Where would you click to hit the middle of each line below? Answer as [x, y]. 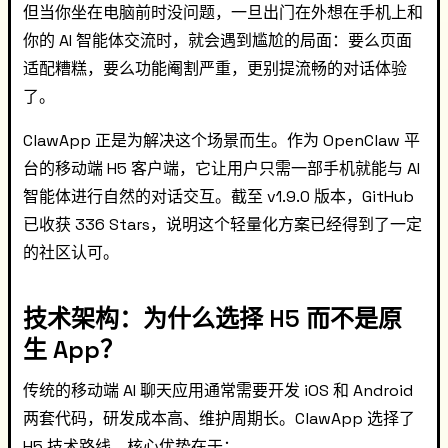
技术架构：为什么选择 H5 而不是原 [212, 318]
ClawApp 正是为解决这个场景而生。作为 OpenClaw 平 [221, 140]
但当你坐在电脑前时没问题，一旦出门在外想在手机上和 [223, 12]
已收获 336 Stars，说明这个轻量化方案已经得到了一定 [222, 224]
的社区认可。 [71, 252]
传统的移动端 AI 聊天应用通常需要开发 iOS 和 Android [218, 390]
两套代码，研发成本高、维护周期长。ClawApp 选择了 [219, 418]
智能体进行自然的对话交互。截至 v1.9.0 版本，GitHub [218, 196]
